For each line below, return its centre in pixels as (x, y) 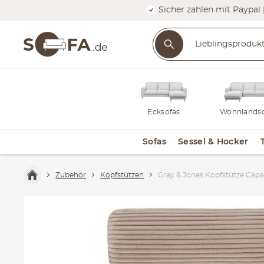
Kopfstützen (122, 175)
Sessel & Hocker (213, 142)
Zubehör (71, 175)
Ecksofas (164, 112)
